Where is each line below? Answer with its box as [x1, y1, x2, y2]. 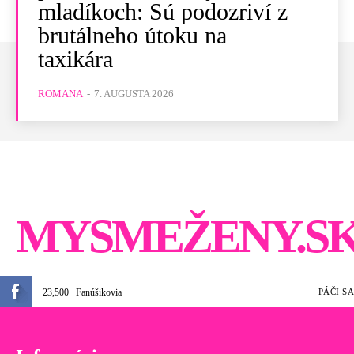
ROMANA [38, 87, 83, 100]
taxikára [38, 45, 113, 72]
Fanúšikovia [76, 286, 122, 298]
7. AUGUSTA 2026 [94, 87, 174, 100]
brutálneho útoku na [38, 21, 227, 48]
